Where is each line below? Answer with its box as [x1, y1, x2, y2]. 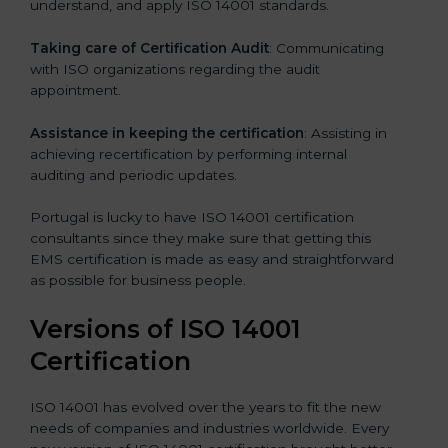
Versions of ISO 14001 [30, 314, 301, 345]
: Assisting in [304, 124, 387, 141]
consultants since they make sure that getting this [30, 230, 371, 247]
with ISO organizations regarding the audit [30, 60, 320, 77]
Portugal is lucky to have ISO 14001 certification [30, 209, 354, 226]
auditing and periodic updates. [30, 166, 237, 183]
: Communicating [269, 39, 384, 56]
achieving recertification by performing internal [30, 145, 347, 162]
